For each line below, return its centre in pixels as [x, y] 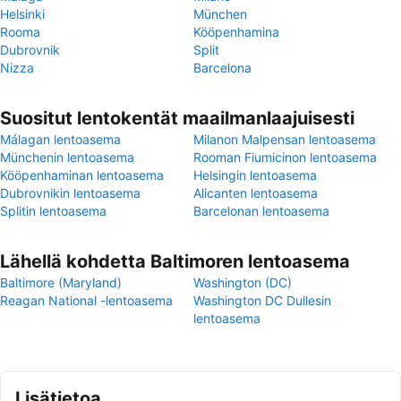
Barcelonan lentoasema [261, 211]
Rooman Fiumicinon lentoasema [285, 157]
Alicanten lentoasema [256, 193]
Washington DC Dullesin [262, 300]
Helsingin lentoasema [255, 175]
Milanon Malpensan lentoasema [285, 139]
